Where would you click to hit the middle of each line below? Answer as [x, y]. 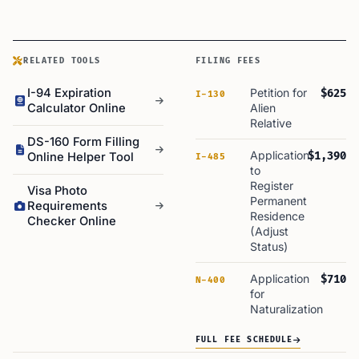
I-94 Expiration [69, 93]
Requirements [67, 206]
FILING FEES [228, 61]
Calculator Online [77, 108]
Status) [269, 246]
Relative [271, 123]
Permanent [278, 201]
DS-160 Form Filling [83, 142]
